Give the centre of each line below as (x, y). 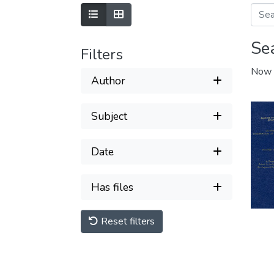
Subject (109, 116)
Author (108, 80)
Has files (112, 187)
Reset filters (127, 221)
